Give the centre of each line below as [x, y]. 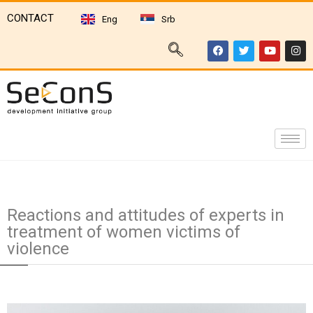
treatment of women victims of [124, 232]
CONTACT [30, 18]
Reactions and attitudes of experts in [146, 215]
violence [38, 249]
